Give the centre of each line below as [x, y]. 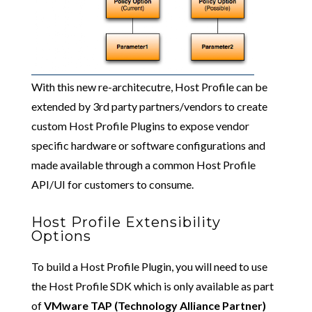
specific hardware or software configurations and [148, 146]
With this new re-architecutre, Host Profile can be [149, 87]
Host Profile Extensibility [126, 223]
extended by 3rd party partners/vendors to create [149, 107]
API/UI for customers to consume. [112, 185]
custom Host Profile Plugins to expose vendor [140, 126]
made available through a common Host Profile [143, 165]
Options [61, 236]
